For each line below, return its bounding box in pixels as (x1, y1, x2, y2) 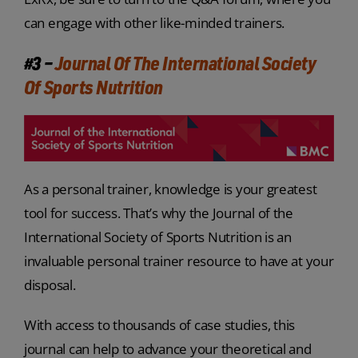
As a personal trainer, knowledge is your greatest (23, 180, 317, 199)
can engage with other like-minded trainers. (23, 14, 285, 33)
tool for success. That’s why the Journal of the (23, 204, 293, 223)
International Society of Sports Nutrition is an (23, 228, 292, 247)
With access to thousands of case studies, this (23, 316, 296, 335)
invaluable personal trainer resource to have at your (23, 252, 334, 271)
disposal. (23, 276, 76, 295)
